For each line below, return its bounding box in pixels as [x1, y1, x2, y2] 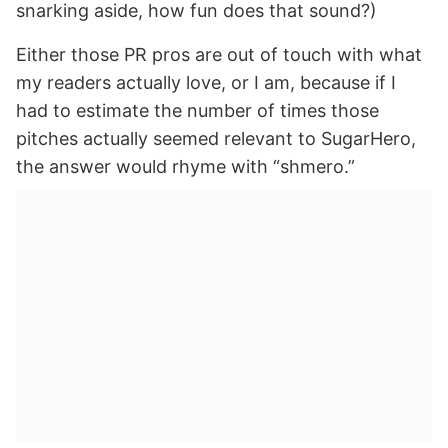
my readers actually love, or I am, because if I [16, 72, 396, 94]
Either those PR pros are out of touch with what [16, 44, 422, 66]
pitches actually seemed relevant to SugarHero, [16, 128, 416, 150]
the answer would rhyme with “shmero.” [16, 156, 355, 178]
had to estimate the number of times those [16, 100, 379, 122]
